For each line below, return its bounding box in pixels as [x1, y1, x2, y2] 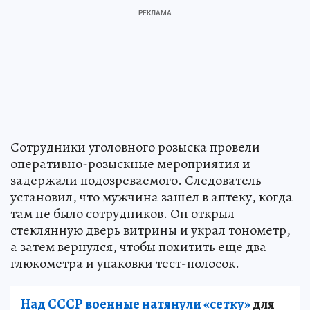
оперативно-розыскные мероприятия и [10, 154, 250, 174]
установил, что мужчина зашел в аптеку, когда [10, 188, 293, 207]
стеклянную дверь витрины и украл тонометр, [10, 221, 291, 240]
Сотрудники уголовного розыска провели [10, 138, 260, 157]
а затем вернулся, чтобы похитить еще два [10, 237, 266, 257]
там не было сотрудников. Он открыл [10, 204, 235, 224]
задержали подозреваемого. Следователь [10, 171, 262, 190]
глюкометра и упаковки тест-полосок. [10, 254, 239, 273]
